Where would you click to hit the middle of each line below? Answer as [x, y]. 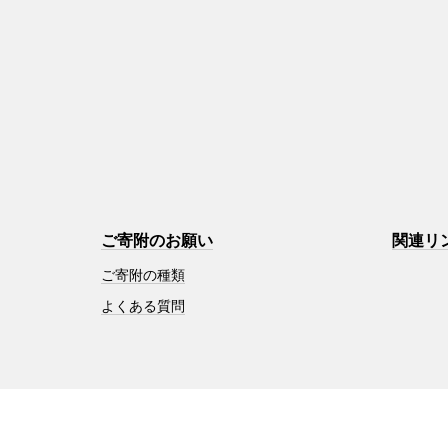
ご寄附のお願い [156, 240]
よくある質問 [142, 305]
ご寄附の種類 [142, 274]
